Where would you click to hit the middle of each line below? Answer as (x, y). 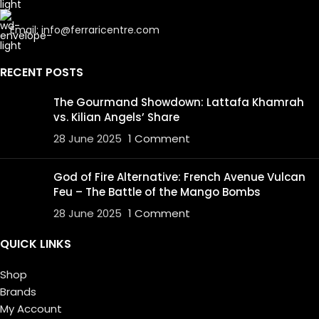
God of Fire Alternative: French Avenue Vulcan (179, 177)
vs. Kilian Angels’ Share (116, 117)
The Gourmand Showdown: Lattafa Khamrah (179, 102)
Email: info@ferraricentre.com (85, 30)
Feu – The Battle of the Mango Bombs (157, 192)
